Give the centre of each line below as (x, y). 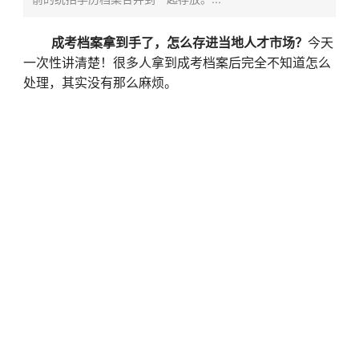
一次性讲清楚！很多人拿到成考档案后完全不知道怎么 (177, 63)
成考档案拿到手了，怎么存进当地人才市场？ (179, 42)
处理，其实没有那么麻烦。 (100, 83)
